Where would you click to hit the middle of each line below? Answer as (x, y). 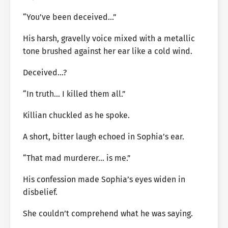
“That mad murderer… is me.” (77, 158)
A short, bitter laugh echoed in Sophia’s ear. (104, 137)
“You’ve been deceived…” (70, 17)
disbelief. (40, 192)
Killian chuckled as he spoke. (76, 115)
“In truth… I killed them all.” (74, 94)
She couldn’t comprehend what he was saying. (108, 213)
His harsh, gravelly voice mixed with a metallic (109, 38)
